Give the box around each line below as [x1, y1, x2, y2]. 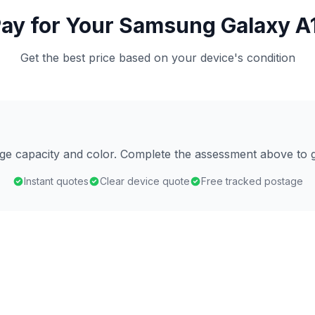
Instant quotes [23, 175, 89, 187]
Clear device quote [99, 175, 190, 187]
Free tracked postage [200, 175, 303, 187]
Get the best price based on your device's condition [20, 51, 295, 65]
